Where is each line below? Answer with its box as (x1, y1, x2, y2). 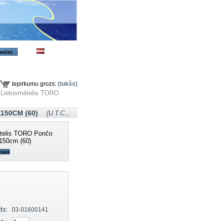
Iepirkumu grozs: (11, 80, 56, 87)
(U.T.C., (46, 110, 69, 117)
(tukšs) (57, 80, 77, 87)
